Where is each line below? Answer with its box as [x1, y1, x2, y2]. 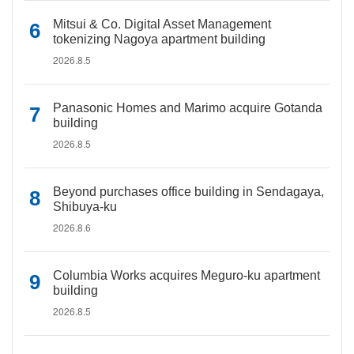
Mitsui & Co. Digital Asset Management [53, 17, 271, 31]
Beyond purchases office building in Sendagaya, [53, 185, 324, 198]
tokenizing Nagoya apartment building [53, 32, 265, 46]
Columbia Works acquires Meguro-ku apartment [53, 269, 320, 282]
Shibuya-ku [53, 200, 117, 213]
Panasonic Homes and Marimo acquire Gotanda [53, 101, 322, 115]
